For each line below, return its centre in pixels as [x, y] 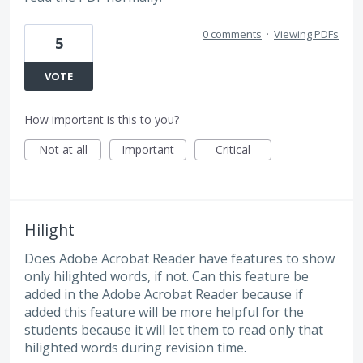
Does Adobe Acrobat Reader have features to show [179, 258]
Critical [233, 149]
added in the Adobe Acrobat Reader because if [164, 294]
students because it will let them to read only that [174, 329]
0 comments [232, 34]
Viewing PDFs [306, 34]
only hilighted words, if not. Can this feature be [167, 276]
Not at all [63, 149]
